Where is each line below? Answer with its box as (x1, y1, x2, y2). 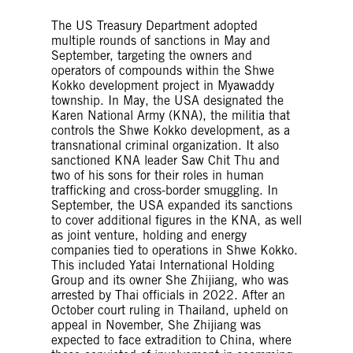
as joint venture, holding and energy (51, 227, 247, 243)
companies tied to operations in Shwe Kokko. (51, 242, 298, 258)
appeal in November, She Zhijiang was (51, 317, 261, 333)
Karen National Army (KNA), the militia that (51, 107, 290, 123)
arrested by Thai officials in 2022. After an (51, 287, 285, 303)
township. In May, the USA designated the (51, 92, 284, 108)
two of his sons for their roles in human (51, 167, 264, 183)
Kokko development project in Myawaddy (51, 77, 274, 93)
